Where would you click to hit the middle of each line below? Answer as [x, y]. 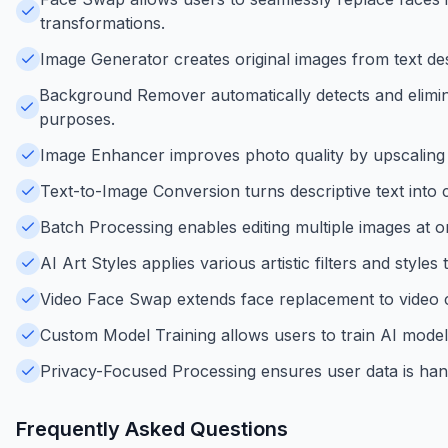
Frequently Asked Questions [152, 428]
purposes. [76, 118]
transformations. [102, 22]
